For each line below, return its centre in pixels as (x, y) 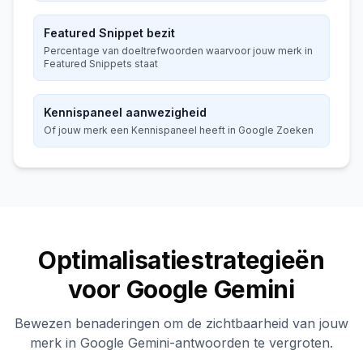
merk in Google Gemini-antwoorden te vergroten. (181, 343)
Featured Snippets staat (101, 64)
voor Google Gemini (181, 289)
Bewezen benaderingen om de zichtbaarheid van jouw (181, 323)
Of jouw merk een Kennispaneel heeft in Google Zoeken (179, 130)
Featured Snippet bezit (109, 33)
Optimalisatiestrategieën (181, 260)
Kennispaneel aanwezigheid (125, 112)
